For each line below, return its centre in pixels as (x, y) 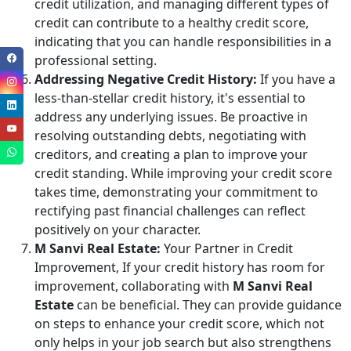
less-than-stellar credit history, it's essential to (170, 98)
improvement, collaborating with (134, 286)
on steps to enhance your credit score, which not (179, 323)
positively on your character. (118, 229)
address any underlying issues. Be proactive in (171, 116)
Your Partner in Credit (227, 248)
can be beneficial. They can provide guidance (208, 304)
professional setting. (96, 60)
